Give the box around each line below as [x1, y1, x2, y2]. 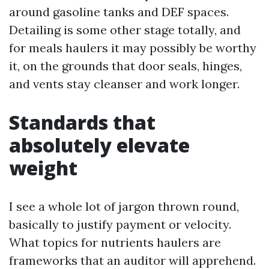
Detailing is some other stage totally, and [9, 22, 241, 37]
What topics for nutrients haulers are [9, 235, 221, 250]
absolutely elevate [9, 132, 190, 158]
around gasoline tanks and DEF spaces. [9, 4, 229, 19]
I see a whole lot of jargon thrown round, [9, 199, 239, 214]
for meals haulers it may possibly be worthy [9, 40, 256, 55]
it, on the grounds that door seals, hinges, [9, 58, 242, 73]
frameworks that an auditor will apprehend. [9, 253, 256, 268]
